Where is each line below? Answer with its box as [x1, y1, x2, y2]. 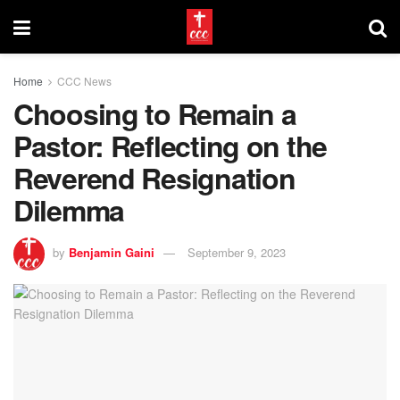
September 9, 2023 [187, 243, 286, 261]
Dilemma [13, 189, 125, 230]
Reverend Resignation [13, 157, 296, 198]
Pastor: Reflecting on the [13, 125, 327, 166]
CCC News [57, 73, 112, 88]
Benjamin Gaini [69, 243, 154, 261]
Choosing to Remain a [13, 93, 296, 134]
